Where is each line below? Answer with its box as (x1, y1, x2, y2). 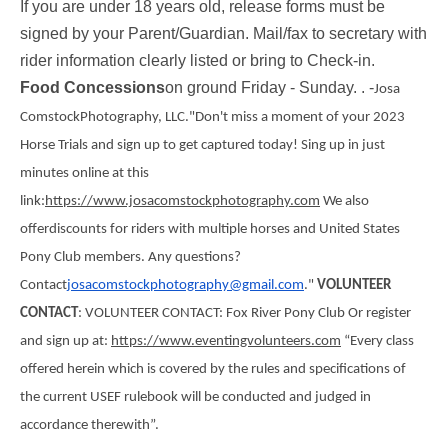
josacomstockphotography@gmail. (67, 277, 278, 293)
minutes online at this (20, 165, 149, 181)
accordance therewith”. (20, 417, 159, 433)
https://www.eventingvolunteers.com (111, 333, 341, 349)
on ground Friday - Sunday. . (165, 78, 365, 96)
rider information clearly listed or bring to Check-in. (20, 51, 375, 69)
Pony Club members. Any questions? (20, 249, 241, 265)
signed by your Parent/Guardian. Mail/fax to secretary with (20, 24, 427, 42)
